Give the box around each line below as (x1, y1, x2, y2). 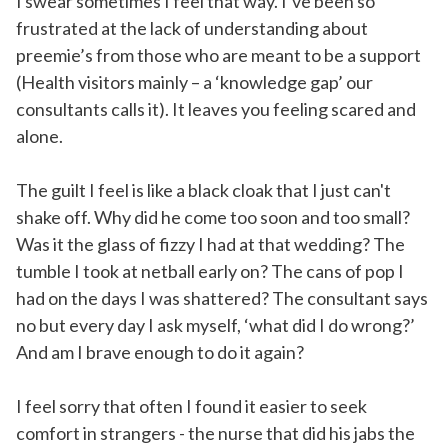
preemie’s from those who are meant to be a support (16, 44, 421, 67)
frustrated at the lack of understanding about (16, 17, 368, 40)
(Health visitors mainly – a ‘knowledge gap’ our (16, 71, 373, 94)
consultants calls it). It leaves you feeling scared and (16, 98, 416, 121)
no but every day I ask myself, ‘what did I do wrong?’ (16, 314, 415, 337)
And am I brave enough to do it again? (16, 341, 304, 364)
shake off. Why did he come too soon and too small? (16, 206, 410, 229)
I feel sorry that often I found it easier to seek (16, 395, 367, 418)
